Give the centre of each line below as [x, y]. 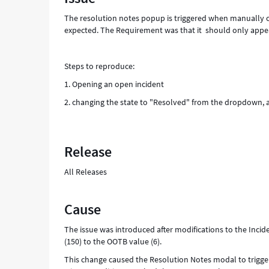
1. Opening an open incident [114, 84]
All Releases [86, 172]
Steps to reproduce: [100, 66]
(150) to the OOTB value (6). [113, 241]
